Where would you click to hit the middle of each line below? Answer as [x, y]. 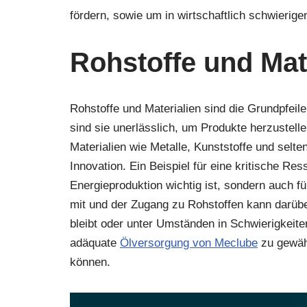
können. [90, 262]
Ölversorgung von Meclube [189, 243]
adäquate [95, 243]
